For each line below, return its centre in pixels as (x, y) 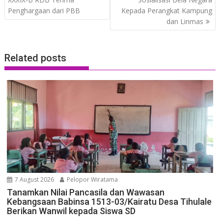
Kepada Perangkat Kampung (166, 10)
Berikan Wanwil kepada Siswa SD (71, 211)
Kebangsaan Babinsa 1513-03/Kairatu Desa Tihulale (110, 202)
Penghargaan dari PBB (44, 10)
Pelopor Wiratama (92, 180)
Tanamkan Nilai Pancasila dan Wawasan (86, 192)
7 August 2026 (34, 180)
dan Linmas (185, 21)
